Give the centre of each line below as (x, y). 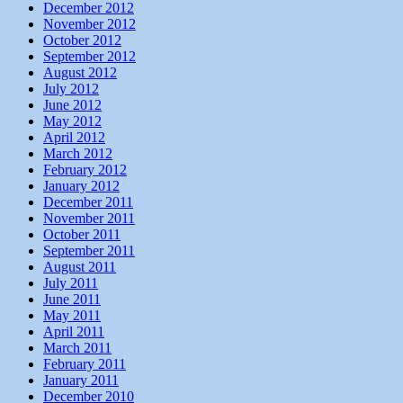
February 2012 (85, 169)
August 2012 (80, 72)
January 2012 (81, 185)
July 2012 (71, 88)
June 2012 (72, 104)
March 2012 (78, 153)
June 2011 (72, 299)
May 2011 (72, 315)
